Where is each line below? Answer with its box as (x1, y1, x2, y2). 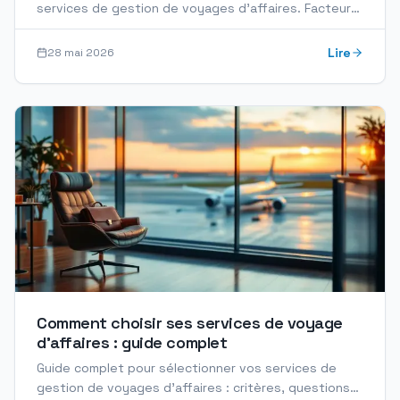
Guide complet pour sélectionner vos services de (37, 360, 337, 376)
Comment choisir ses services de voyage (37, 312, 343, 333)
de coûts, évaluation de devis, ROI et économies (37, 20, 333, 36)
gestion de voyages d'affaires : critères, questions (37, 379, 350, 396)
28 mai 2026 (47, 46, 114, 60)
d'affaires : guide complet (37, 332, 228, 353)
